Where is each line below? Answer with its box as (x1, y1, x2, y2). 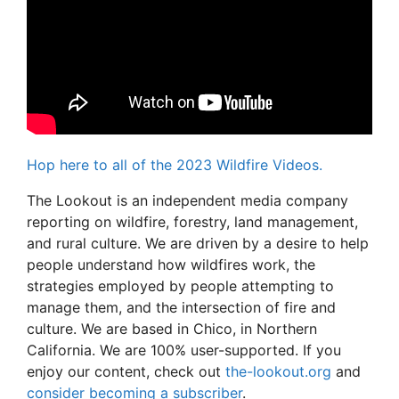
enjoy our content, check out (27, 362, 225, 380)
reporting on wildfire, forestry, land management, (27, 212, 358, 231)
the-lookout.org (225, 362, 331, 380)
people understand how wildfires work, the (27, 255, 315, 273)
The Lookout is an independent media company (27, 191, 348, 209)
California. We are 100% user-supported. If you (27, 340, 341, 359)
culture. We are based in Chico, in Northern (27, 319, 317, 338)
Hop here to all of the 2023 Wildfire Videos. (27, 155, 322, 174)
